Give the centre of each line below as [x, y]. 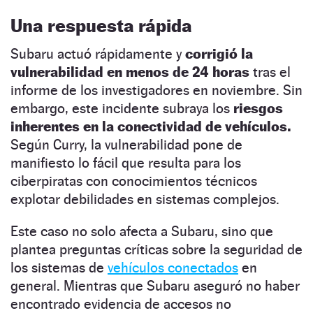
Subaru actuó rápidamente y [98, 53]
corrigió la [219, 53]
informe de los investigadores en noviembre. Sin [156, 90]
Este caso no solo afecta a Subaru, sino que [142, 231]
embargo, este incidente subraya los [122, 108]
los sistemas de [59, 267]
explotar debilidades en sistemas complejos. [145, 199]
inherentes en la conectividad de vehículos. [151, 126]
